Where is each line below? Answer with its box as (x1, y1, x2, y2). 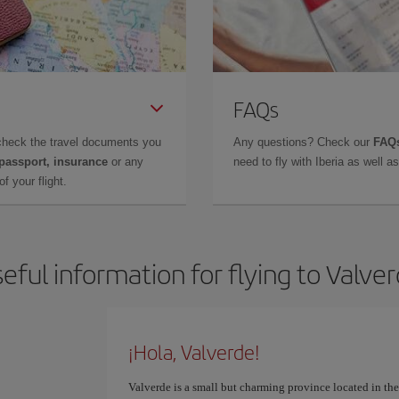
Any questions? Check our (233, 135, 373, 149)
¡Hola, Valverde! (127, 338, 260, 366)
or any (108, 155, 143, 168)
